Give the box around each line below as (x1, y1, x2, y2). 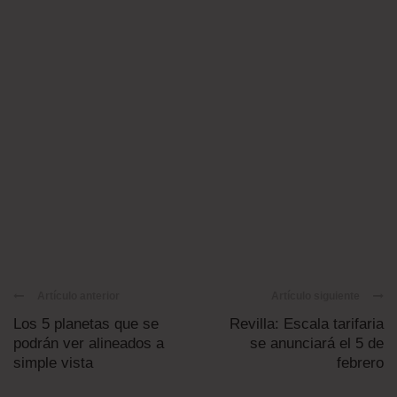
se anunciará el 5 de (250, 335, 384, 352)
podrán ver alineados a (13, 335, 164, 352)
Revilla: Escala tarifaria (230, 315, 384, 332)
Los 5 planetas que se (13, 315, 159, 332)
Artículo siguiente (271, 290, 360, 302)
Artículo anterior (37, 290, 120, 302)
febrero (337, 354, 384, 371)
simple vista (13, 354, 93, 371)
